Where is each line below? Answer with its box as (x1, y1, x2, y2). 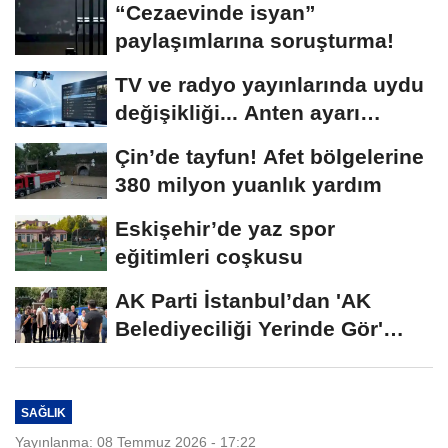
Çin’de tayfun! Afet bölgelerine (115, 145, 424, 169)
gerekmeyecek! (115, 129, 270, 153)
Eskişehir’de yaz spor (115, 217, 335, 241)
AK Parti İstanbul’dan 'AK (115, 289, 371, 313)
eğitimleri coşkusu (115, 245, 303, 269)
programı (115, 345, 207, 369)
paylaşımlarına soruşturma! (115, 29, 394, 53)
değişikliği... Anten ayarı (115, 101, 360, 125)
